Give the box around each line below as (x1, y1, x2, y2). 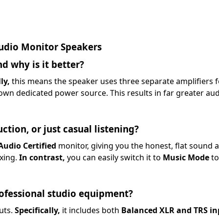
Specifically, (14, 205, 60, 216)
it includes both (60, 205, 121, 216)
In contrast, (19, 152, 65, 163)
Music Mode (162, 152, 209, 163)
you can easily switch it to (65, 152, 163, 163)
